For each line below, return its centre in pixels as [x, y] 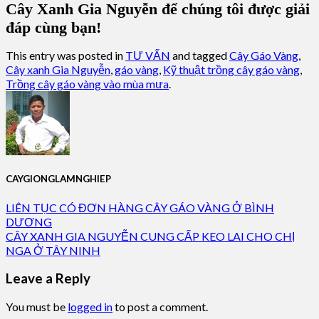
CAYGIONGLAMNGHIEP [58, 179]
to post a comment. [160, 306]
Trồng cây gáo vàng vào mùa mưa [87, 84]
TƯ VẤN [148, 56]
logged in [90, 306]
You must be [37, 306]
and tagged [200, 56]
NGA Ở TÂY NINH [53, 250]
